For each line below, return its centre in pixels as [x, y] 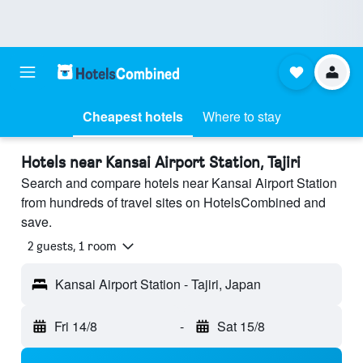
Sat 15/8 [241, 327]
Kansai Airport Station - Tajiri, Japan [158, 284]
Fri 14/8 [76, 327]
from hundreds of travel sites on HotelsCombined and [173, 202]
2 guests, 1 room [72, 246]
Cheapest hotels [132, 116]
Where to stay [241, 116]
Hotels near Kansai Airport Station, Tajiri [161, 162]
